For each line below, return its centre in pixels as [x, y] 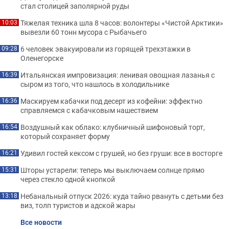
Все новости [41, 222]
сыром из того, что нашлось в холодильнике [95, 84]
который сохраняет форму [65, 136]
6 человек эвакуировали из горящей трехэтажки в [106, 49]
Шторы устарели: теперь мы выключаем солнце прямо [112, 170]
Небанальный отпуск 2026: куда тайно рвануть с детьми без [122, 196]
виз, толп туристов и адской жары [78, 205]
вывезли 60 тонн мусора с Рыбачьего [84, 32]
